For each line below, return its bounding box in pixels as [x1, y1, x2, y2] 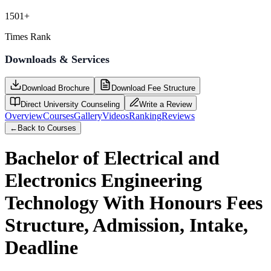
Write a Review [139, 99, 192, 109]
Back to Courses [18, 123, 76, 132]
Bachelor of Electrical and [5, 147, 220, 169]
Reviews [162, 110, 195, 121]
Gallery [74, 110, 102, 121]
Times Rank [5, 31, 51, 42]
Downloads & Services [5, 53, 109, 65]
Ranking [129, 110, 162, 121]
